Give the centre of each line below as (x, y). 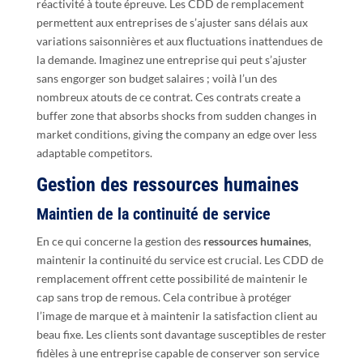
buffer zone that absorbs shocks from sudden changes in (176, 115)
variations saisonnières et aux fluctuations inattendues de (179, 41)
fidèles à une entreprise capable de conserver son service (177, 352)
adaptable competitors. (94, 152)
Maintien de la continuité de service (153, 214)
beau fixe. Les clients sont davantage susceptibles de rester (181, 334)
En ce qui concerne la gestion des (120, 241)
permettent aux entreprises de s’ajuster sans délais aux (172, 22)
